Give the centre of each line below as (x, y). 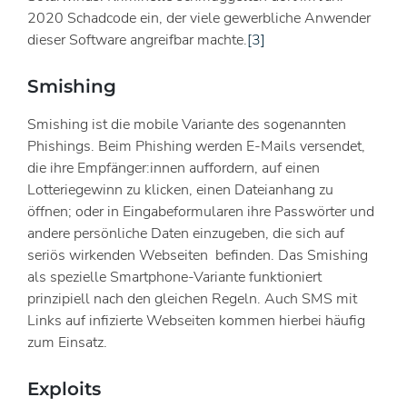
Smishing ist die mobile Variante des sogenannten (187, 125)
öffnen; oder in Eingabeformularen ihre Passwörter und (201, 212)
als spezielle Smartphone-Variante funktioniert (174, 278)
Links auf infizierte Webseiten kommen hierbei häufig (196, 321)
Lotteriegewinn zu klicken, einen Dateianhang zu (180, 190)
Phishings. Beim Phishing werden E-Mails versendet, (196, 147)
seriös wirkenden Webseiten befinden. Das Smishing (198, 256)
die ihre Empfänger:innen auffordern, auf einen (174, 169)
